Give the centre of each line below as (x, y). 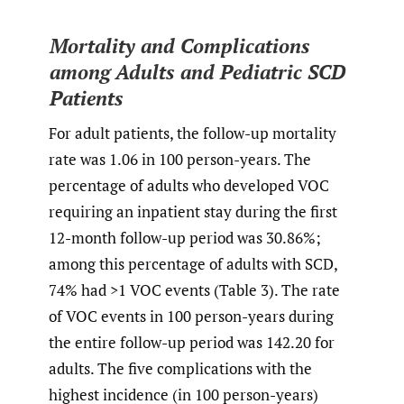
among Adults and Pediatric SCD (197, 72)
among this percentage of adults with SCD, (193, 263)
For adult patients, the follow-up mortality (193, 133)
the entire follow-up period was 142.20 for (192, 342)
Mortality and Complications (179, 46)
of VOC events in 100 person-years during (191, 316)
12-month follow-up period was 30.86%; (185, 237)
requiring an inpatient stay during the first (193, 211)
